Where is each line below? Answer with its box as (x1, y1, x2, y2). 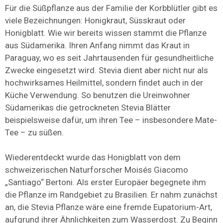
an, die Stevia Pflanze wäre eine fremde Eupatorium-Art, (5, 202, 212, 213)
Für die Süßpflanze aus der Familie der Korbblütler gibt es (5, 3, 218, 13)
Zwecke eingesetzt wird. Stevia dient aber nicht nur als (5, 65, 208, 76)
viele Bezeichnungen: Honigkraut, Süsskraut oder (5, 15, 186, 26)
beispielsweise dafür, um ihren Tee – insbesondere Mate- (5, 115, 217, 125)
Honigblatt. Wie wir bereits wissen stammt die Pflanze (5, 28, 207, 38)
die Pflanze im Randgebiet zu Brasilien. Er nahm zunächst (5, 190, 218, 200)
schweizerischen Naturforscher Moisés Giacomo (5, 165, 188, 175)
